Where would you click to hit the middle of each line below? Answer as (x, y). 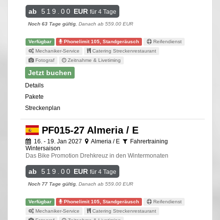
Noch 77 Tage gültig (52, 184)
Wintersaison (43, 148)
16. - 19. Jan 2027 (58, 141)
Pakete (34, 96)
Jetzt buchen (50, 72)
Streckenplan (43, 108)
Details (34, 85)
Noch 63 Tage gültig (52, 24)
